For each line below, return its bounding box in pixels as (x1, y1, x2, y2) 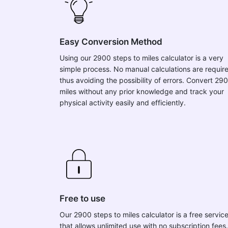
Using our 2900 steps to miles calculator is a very (60, 53, 223, 62)
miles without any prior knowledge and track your (60, 87, 224, 96)
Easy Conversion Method (60, 37, 162, 47)
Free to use (60, 193, 105, 204)
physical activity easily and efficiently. (60, 98, 186, 107)
